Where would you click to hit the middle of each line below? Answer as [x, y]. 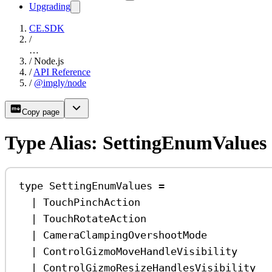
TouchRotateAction [95, 218]
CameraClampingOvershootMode [125, 235]
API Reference [62, 72]
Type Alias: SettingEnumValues [136, 142]
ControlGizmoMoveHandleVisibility [141, 251]
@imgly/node [60, 83]
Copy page [41, 112]
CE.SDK [47, 29]
